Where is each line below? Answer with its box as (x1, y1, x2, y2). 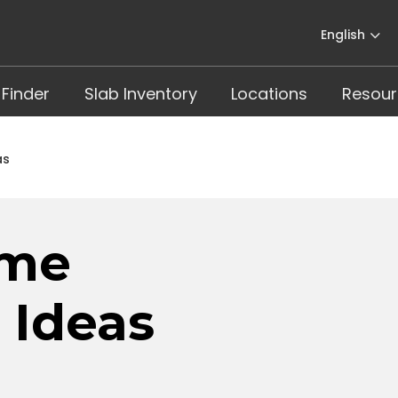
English (321, 26, 365, 44)
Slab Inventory (84, 83, 197, 105)
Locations (231, 83, 308, 105)
